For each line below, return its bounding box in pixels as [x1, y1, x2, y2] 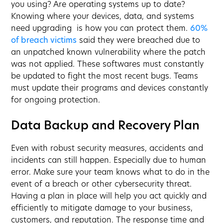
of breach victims [11, 36, 77, 45]
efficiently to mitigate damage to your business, [11, 204, 193, 213]
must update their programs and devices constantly [11, 84, 209, 93]
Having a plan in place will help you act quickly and [11, 192, 207, 201]
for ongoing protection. [11, 96, 101, 105]
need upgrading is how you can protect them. [11, 24, 191, 33]
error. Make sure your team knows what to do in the [11, 168, 210, 177]
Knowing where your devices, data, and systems [11, 12, 195, 21]
